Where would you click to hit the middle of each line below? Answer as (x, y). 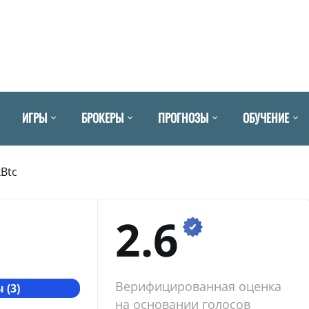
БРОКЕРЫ (102, 117)
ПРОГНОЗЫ (183, 117)
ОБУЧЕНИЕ (266, 117)
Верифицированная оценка (198, 286)
